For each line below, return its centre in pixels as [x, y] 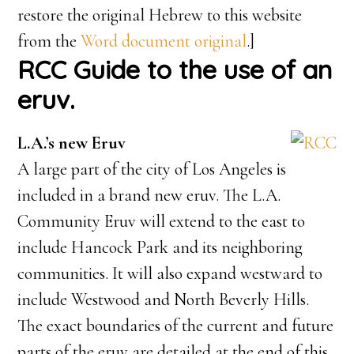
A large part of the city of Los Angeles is [152, 169]
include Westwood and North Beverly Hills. [164, 299]
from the [49, 41]
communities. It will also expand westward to [170, 273]
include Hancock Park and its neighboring [160, 247]
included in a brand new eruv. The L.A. [149, 195]
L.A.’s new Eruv [72, 143]
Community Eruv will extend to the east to [162, 221]
